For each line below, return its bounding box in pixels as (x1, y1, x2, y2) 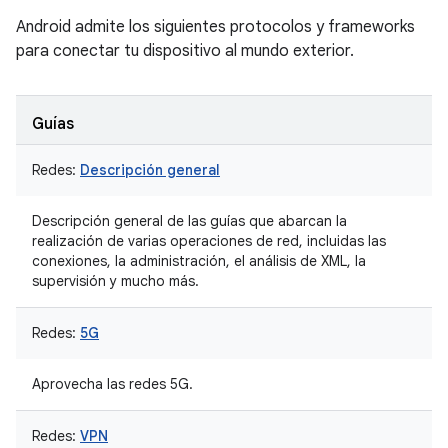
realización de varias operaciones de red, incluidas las (32, 232, 386, 250)
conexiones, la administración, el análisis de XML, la (32, 252, 366, 270)
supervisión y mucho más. (32, 272, 199, 290)
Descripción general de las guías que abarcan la (32, 212, 347, 230)
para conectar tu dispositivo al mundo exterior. (16, 41, 354, 61)
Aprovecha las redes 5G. (32, 375, 193, 393)
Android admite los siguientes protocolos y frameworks (16, 17, 415, 37)
